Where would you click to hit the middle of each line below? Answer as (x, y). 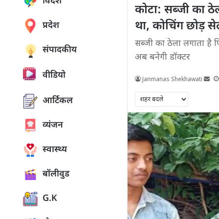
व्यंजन (53, 125)
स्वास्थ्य (55, 150)
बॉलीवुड (56, 174)
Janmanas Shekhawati (173, 80)
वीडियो (54, 76)
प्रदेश (51, 26)
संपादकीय (60, 50)
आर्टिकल (58, 101)
